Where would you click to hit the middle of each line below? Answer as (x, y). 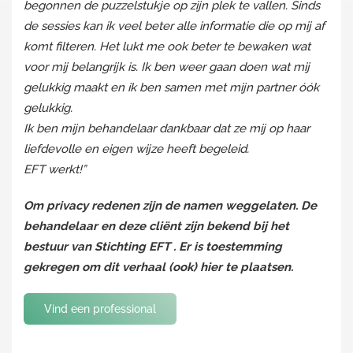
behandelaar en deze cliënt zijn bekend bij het (156, 226)
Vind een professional (100, 309)
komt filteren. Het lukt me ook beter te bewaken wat (167, 46)
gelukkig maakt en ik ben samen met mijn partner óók (171, 87)
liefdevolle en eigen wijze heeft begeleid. (136, 149)
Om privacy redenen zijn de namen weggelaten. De (170, 206)
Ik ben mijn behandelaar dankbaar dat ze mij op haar (167, 128)
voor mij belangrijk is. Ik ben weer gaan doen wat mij (167, 67)
